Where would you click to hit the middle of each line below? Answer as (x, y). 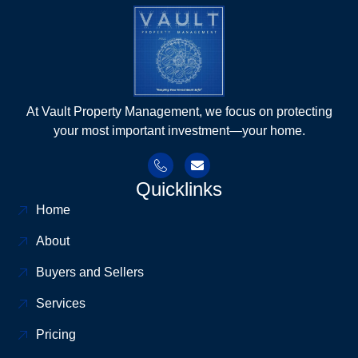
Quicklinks (179, 189)
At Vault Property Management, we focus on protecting (179, 112)
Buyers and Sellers (90, 272)
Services (61, 303)
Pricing (56, 334)
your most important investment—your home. (179, 131)
